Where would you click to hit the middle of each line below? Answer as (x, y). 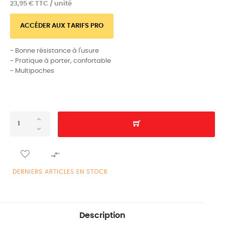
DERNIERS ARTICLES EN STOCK (60, 172)
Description (102, 215)
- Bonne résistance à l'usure (54, 51)
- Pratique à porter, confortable (61, 61)
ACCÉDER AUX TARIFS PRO (62, 26)
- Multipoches (32, 71)
